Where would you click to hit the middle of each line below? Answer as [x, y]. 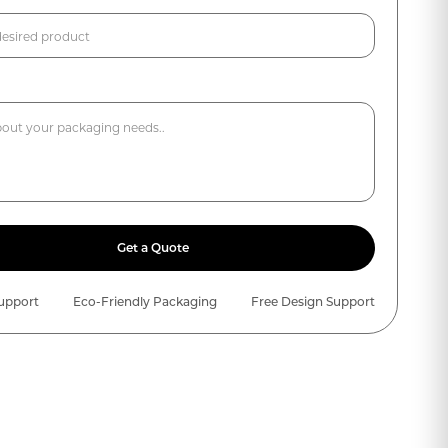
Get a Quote [153, 247]
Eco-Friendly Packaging [145, 301]
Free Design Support [313, 301]
